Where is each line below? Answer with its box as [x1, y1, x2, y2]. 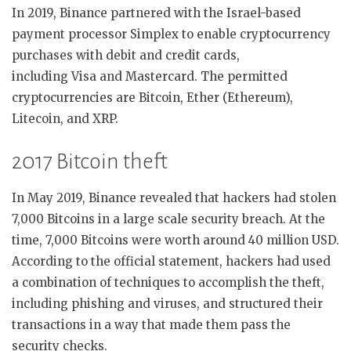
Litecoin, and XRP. [12, 111, 118, 127]
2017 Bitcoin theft [12, 149, 168, 173]
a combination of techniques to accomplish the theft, [12, 274, 324, 290]
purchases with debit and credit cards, [12, 48, 240, 63]
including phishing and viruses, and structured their [12, 295, 323, 311]
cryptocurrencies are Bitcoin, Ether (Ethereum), [12, 90, 293, 106]
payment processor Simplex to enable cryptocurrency [12, 27, 331, 42]
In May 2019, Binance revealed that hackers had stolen [12, 190, 336, 205]
